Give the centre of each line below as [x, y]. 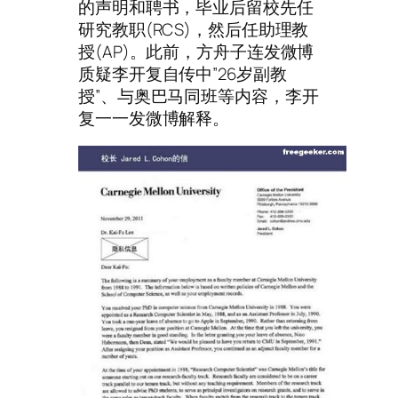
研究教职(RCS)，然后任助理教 [194, 29]
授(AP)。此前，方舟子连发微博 [196, 51]
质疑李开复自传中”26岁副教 [183, 73]
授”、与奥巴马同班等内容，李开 [199, 96]
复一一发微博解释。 [154, 118]
